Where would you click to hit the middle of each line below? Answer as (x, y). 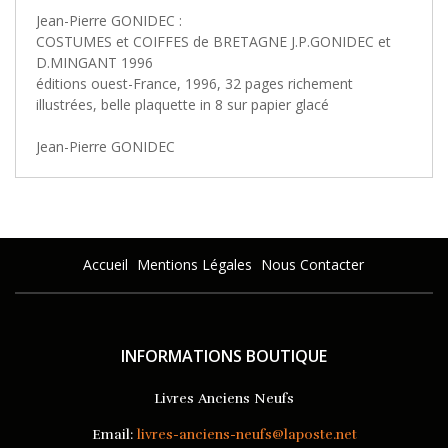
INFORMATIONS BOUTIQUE (224, 356)
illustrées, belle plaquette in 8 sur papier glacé (182, 104)
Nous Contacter (312, 264)
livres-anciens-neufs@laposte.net (246, 434)
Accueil (105, 264)
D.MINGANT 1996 (94, 62)
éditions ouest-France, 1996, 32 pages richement (194, 83)
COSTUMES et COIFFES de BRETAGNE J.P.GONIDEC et (213, 41)
